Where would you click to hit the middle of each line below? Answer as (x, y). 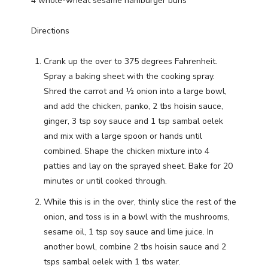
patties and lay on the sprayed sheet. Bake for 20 (138, 166)
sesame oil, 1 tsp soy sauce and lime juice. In (129, 232)
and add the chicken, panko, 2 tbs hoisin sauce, (133, 106)
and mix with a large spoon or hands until (123, 136)
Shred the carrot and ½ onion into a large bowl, (135, 92)
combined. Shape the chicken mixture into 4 (127, 151)
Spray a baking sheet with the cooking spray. (129, 77)
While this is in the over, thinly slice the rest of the (140, 202)
